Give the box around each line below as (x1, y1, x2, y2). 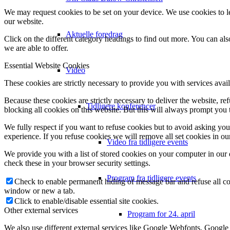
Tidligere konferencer (86, 101, 156, 110)
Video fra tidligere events (107, 137, 188, 146)
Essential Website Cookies (4, 61, 89, 70)
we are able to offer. (4, 43, 68, 52)
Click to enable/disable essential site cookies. (14, 196, 159, 205)
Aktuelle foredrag (66, 29, 123, 39)
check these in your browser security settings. (4, 158, 150, 167)
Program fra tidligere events (107, 173, 196, 182)
